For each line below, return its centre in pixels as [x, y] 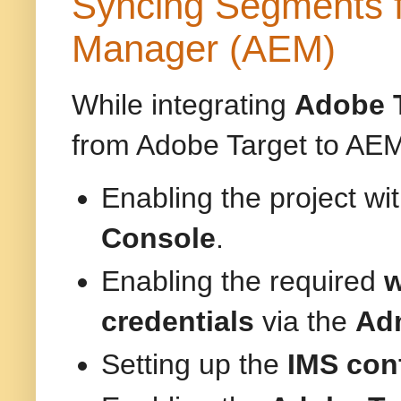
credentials [178, 321]
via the [305, 321]
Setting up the [194, 365]
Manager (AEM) [204, 49]
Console [158, 238]
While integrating [183, 105]
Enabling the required [243, 281]
